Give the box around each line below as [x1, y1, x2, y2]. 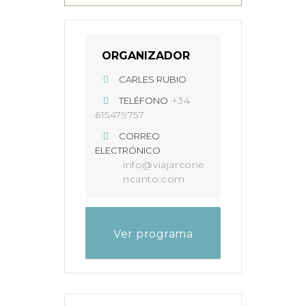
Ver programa [113, 227, 193, 240]
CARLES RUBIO [119, 74, 187, 85]
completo [125, 260, 181, 273]
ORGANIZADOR [102, 49, 190, 62]
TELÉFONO [119, 95, 169, 106]
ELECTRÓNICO [95, 145, 161, 156]
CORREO [119, 130, 161, 141]
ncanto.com [123, 173, 185, 185]
